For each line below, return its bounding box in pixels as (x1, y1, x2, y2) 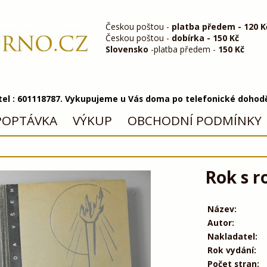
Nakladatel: (207, 230, 257, 242)
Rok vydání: (207, 244, 256, 256)
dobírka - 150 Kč (172, 32, 240, 44)
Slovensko (105, 43, 149, 55)
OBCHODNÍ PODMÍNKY (127, 112, 262, 129)
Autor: (207, 216, 234, 228)
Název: (207, 203, 237, 215)
